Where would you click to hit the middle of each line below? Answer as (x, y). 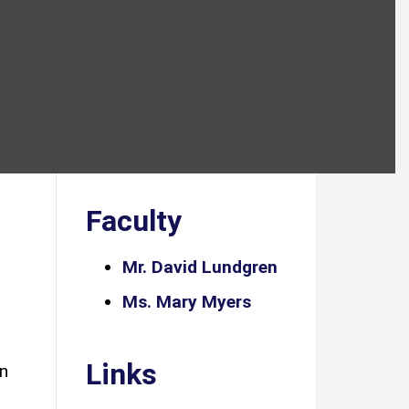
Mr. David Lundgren (200, 267)
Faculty (134, 221)
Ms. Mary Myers (187, 302)
